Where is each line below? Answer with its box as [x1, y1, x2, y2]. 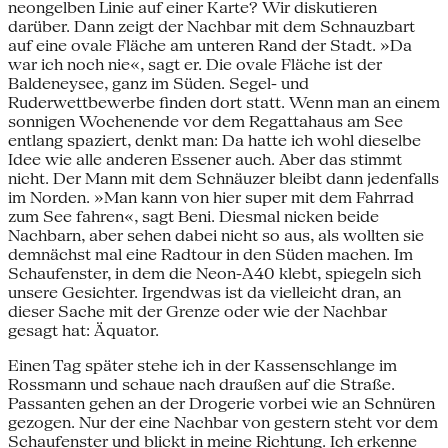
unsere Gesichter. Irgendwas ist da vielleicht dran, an [8, 282, 401, 302]
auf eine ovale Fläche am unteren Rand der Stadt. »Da [8, 35, 412, 55]
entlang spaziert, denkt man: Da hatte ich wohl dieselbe [8, 130, 421, 150]
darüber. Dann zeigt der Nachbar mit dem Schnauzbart [8, 16, 415, 36]
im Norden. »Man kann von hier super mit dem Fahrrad [8, 187, 414, 207]
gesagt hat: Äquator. [8, 320, 159, 340]
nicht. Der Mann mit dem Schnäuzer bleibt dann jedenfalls [8, 168, 439, 188]
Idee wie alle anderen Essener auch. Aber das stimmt [8, 149, 402, 169]
